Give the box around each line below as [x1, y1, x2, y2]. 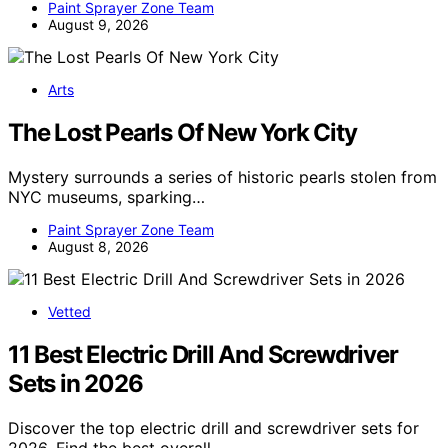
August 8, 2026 [48, 238, 149, 256]
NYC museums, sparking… [8, 187, 205, 208]
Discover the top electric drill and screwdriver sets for [8, 418, 419, 439]
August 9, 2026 [48, 16, 149, 34]
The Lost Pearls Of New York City [8, 118, 357, 148]
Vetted [48, 303, 91, 321]
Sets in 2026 [8, 369, 143, 399]
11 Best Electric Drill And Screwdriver [8, 340, 398, 370]
